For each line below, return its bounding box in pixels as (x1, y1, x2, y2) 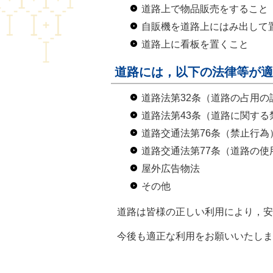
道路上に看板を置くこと (141, 39, 249, 49)
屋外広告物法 (141, 163, 200, 174)
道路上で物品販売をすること (141, 4, 268, 14)
